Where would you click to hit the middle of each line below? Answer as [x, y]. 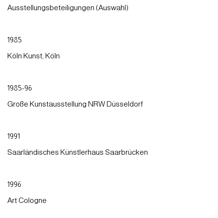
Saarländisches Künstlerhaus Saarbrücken [78, 152]
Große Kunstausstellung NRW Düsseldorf [75, 104]
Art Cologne [27, 200]
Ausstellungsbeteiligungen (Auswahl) [68, 7]
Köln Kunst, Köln [34, 55]
